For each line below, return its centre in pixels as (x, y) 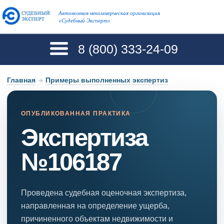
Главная (21, 80)
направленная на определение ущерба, (95, 205)
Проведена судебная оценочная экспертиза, (104, 192)
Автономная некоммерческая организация (109, 13)
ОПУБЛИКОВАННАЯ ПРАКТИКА (76, 113)
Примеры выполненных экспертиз (107, 80)
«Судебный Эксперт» (84, 20)
